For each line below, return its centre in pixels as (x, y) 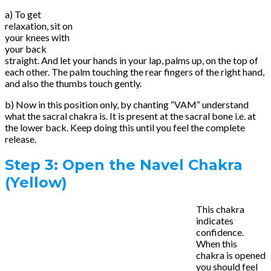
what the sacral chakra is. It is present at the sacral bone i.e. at (130, 116)
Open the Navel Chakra (152, 165)
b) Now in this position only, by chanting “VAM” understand (127, 104)
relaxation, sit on (39, 25)
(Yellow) (38, 183)
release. (21, 139)
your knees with (37, 37)
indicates (215, 221)
